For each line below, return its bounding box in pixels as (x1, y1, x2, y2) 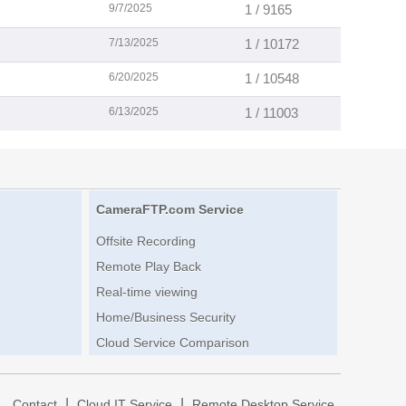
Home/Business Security (95, 310, 236, 325)
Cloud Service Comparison (95, 335, 249, 351)
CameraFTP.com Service (95, 202, 244, 217)
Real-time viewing (95, 285, 198, 300)
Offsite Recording (95, 234, 196, 249)
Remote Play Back (95, 259, 201, 275)
